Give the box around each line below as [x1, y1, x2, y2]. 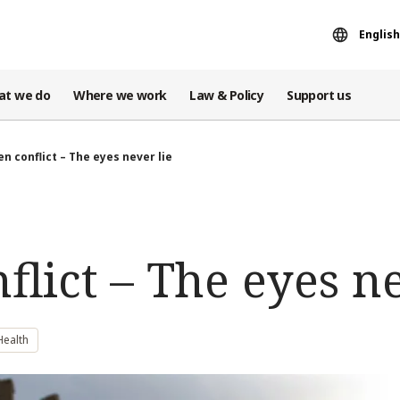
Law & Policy [189, 86, 264, 104]
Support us [287, 86, 352, 104]
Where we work [73, 86, 167, 104]
